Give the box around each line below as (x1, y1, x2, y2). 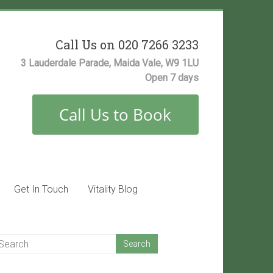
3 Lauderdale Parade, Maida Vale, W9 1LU (21, 57, 199, 69)
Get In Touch (14, 183, 68, 195)
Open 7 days (145, 72, 199, 83)
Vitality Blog (88, 183, 138, 195)
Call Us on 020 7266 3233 (55, 37, 199, 52)
